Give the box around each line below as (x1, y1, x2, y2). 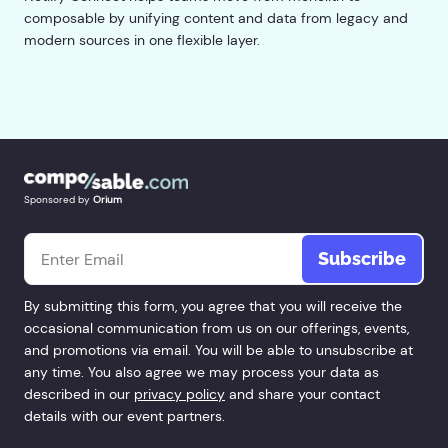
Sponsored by (24, 193, 90, 207)
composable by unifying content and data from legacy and (24, 9, 408, 28)
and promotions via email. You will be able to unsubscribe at (24, 341, 413, 360)
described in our (24, 385, 134, 404)
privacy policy (134, 385, 225, 404)
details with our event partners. (24, 407, 225, 426)
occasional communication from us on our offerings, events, (24, 319, 409, 338)
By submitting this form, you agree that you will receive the (24, 297, 402, 316)
